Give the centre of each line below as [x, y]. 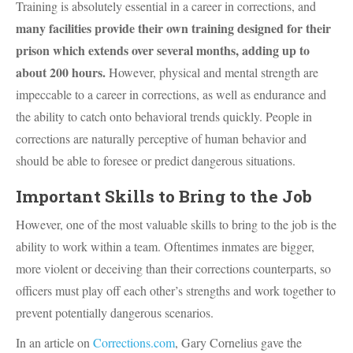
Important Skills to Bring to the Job [164, 196]
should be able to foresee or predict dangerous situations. [156, 160]
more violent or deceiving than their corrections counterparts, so [173, 268]
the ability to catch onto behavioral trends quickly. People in [164, 116]
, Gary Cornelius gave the [238, 342]
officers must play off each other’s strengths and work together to [176, 290]
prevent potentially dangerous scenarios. [115, 312]
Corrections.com [134, 342]
